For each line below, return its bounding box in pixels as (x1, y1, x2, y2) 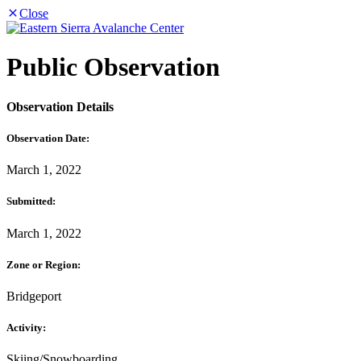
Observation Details (6, 99, 114, 114)
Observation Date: (6, 132, 89, 145)
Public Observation (6, 52, 220, 82)
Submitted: (6, 195, 56, 208)
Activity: (6, 322, 46, 334)
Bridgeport (6, 288, 61, 303)
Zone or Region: (6, 258, 81, 271)
